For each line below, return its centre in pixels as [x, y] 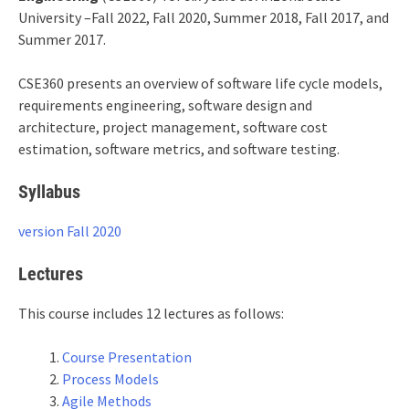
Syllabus [49, 192]
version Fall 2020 [70, 231]
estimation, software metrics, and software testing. [179, 149]
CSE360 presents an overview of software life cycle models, [200, 83]
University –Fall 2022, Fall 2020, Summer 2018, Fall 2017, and [204, 17]
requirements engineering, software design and [165, 105]
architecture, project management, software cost [173, 127]
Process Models [110, 379]
